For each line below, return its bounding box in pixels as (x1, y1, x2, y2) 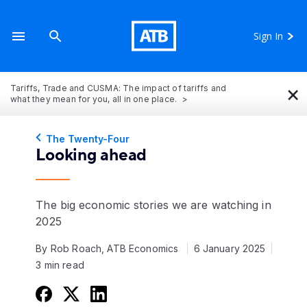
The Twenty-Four (46, 133, 130, 145)
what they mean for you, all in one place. (10, 94, 180, 104)
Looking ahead (36, 145, 147, 166)
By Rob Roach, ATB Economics (36, 243, 179, 254)
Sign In (254, 29, 283, 42)
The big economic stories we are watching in (36, 198, 271, 212)
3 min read (36, 259, 84, 271)
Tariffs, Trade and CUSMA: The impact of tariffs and (10, 83, 227, 93)
